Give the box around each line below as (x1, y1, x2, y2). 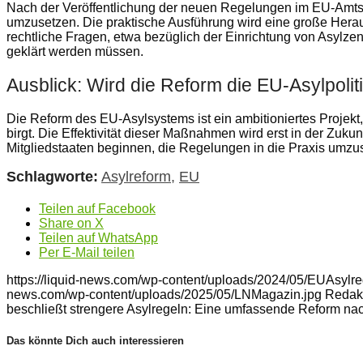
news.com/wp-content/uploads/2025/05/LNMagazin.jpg (6, 287, 322, 301)
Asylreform (101, 168, 171, 185)
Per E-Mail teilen (39, 245, 135, 259)
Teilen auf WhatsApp (39, 230, 158, 245)
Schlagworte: (6, 168, 98, 185)
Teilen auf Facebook (39, 201, 156, 216)
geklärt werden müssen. (6, 44, 143, 58)
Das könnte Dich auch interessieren (6, 334, 184, 347)
